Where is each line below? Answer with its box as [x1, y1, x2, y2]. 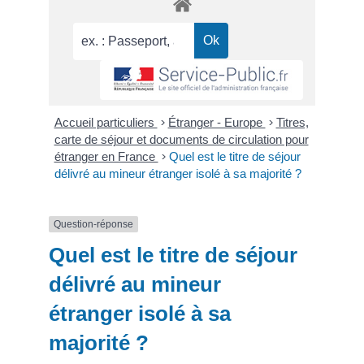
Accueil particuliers [54, 115, 158, 129]
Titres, [275, 115, 309, 129]
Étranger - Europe [167, 115, 266, 129]
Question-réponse [54, 218, 133, 230]
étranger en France [54, 149, 158, 163]
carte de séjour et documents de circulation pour [54, 132, 309, 146]
